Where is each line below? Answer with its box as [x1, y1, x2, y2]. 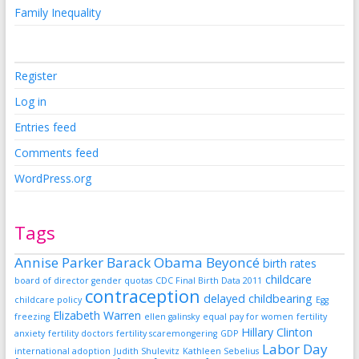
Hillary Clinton [240, 324, 313, 340]
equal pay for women [202, 310, 293, 322]
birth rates [262, 255, 317, 271]
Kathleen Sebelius [182, 345, 259, 357]
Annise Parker [14, 252, 103, 272]
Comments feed [14, 144, 99, 160]
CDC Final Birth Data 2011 [155, 274, 262, 286]
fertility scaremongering [115, 327, 217, 339]
